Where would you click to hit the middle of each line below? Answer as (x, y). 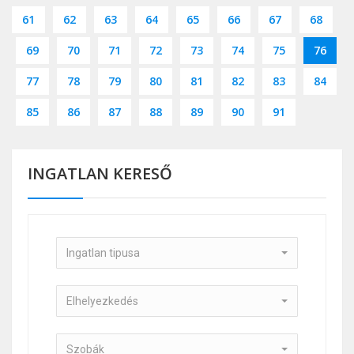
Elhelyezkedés (102, 301)
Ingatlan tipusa (103, 253)
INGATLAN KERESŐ (100, 174)
